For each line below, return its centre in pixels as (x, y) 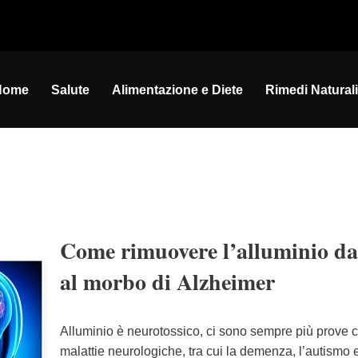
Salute (70, 90)
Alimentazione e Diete (177, 90)
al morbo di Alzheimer (167, 282)
